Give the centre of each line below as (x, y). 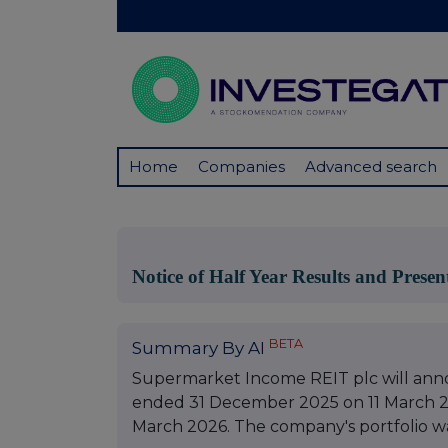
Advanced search (371, 167)
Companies (241, 167)
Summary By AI (200, 348)
